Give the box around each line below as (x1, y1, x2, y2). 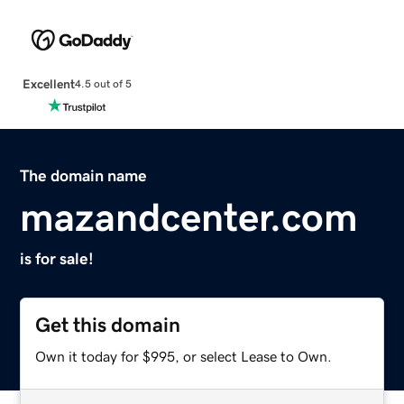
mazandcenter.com (20, 197, 359, 237)
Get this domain (35, 314, 181, 335)
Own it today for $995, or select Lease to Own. (35, 348, 333, 363)
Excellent (22, 77, 75, 90)
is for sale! (20, 250, 95, 267)
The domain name (20, 167, 148, 184)
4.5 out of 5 (74, 78, 132, 90)
